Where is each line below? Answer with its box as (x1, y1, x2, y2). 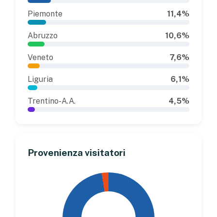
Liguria (28, 74, 53, 84)
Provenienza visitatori (28, 147, 125, 158)
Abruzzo (28, 31, 58, 40)
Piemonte (28, 9, 62, 18)
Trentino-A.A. (28, 96, 76, 106)
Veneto (28, 52, 53, 62)
